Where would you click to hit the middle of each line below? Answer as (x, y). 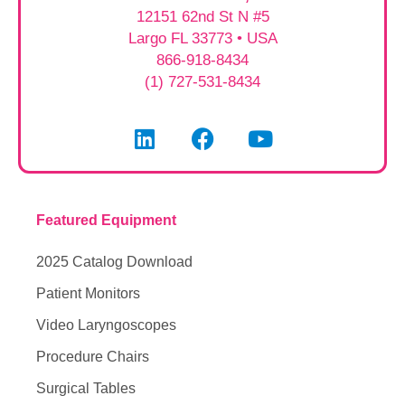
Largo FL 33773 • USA (202, 38)
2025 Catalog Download (114, 261)
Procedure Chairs (93, 356)
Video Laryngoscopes (106, 325)
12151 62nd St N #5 (202, 17)
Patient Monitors (88, 293)
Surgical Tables (86, 388)
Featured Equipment (106, 220)
